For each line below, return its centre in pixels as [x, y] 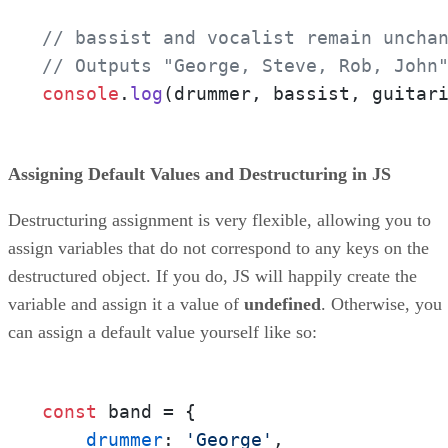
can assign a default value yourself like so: [162, 331]
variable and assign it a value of [126, 303]
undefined [282, 303]
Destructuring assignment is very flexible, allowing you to [219, 219]
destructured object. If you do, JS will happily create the [212, 275]
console [80, 93]
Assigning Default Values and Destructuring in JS [199, 173]
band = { [146, 411]
